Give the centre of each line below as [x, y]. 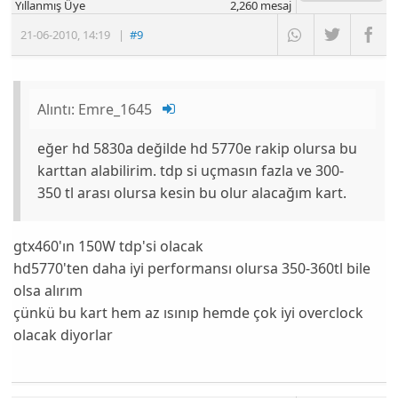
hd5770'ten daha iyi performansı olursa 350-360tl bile [192, 269]
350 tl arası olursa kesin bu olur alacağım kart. [192, 192]
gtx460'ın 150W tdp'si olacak [109, 247]
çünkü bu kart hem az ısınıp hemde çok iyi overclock [189, 313]
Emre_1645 [115, 109]
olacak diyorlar [64, 335]
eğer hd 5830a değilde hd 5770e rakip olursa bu [198, 148]
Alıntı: [58, 109]
